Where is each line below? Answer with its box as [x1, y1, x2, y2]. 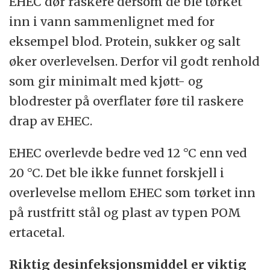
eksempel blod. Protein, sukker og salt [9, 34, 241, 49]
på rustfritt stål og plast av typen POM [9, 205, 242, 221]
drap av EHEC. [9, 113, 93, 129]
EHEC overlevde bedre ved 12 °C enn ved [9, 145, 248, 161]
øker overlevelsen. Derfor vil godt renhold [9, 54, 260, 69]
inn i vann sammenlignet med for [9, 14, 215, 30]
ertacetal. [9, 225, 65, 240]
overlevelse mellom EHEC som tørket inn [9, 185, 256, 201]
